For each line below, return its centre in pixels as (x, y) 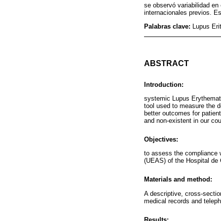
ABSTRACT (166, 63)
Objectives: (161, 139)
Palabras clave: (168, 27)
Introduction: (164, 84)
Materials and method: (178, 180)
